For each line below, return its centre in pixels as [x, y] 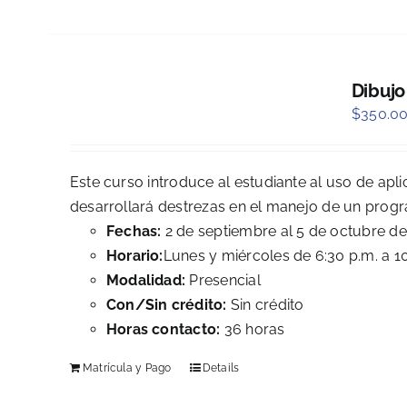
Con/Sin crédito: [166, 305]
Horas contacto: [163, 330]
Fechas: [134, 232]
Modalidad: [146, 281]
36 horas [253, 330]
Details [221, 368]
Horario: [134, 256]
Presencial [223, 281]
